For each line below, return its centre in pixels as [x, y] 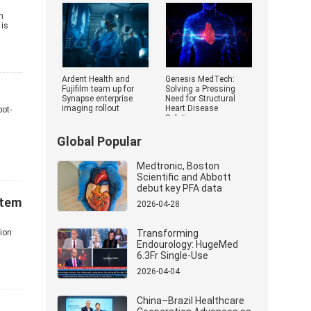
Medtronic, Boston [178, 166]
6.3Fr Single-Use [173, 255]
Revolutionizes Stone [184, 278]
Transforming [168, 233]
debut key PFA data [179, 188]
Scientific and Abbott [184, 177]
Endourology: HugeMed [187, 244]
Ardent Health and [96, 79]
